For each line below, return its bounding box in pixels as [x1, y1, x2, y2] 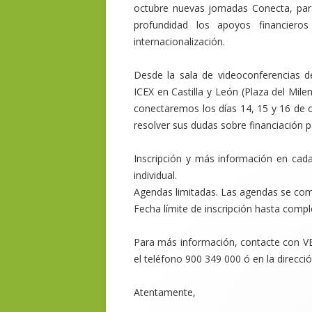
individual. [134, 169, 177, 182]
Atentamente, [134, 286, 196, 299]
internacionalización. [134, 35, 225, 48]
